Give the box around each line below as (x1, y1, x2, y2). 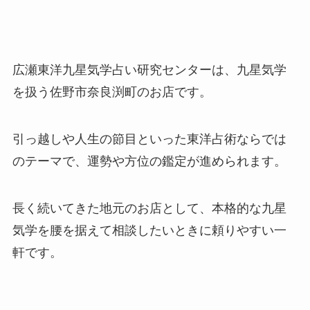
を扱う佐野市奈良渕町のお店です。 (12, 85, 212, 100)
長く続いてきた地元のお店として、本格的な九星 (12, 201, 286, 215)
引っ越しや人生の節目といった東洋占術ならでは (12, 131, 286, 146)
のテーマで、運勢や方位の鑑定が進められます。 (12, 154, 286, 168)
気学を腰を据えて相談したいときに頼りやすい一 (12, 223, 286, 237)
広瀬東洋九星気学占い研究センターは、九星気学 (12, 63, 286, 77)
